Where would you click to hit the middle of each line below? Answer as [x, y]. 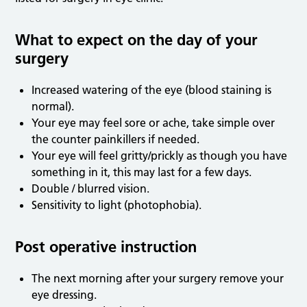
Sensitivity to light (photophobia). [117, 205]
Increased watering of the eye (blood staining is [152, 90]
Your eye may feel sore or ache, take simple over [153, 123]
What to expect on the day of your [137, 40]
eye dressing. [64, 295]
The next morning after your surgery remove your [158, 279]
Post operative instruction [106, 247]
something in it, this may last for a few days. [142, 172]
